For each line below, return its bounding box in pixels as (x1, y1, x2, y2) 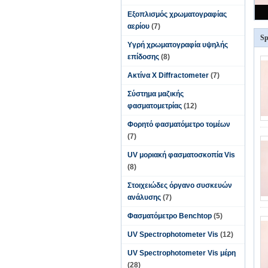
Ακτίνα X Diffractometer (127, 71, 209, 80)
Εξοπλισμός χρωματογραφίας (127, 10, 227, 19)
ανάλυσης (127, 193, 161, 202)
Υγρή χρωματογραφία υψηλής (127, 41, 228, 49)
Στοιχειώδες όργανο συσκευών (127, 181, 232, 190)
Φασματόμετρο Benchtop (127, 212, 212, 220)
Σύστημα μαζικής (127, 90, 184, 98)
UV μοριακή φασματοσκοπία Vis (127, 151, 235, 159)
